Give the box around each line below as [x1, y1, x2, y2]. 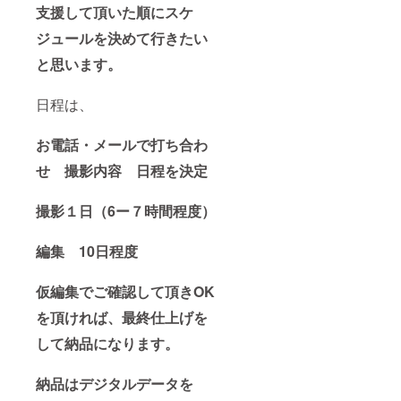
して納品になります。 [36, 333, 179, 354]
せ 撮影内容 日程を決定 [36, 160, 208, 182]
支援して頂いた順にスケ [36, 2, 193, 23]
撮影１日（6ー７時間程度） [36, 200, 216, 222]
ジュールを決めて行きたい [36, 28, 208, 49]
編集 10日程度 [36, 241, 152, 262]
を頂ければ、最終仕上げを [36, 307, 208, 328]
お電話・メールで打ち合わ [36, 134, 208, 156]
